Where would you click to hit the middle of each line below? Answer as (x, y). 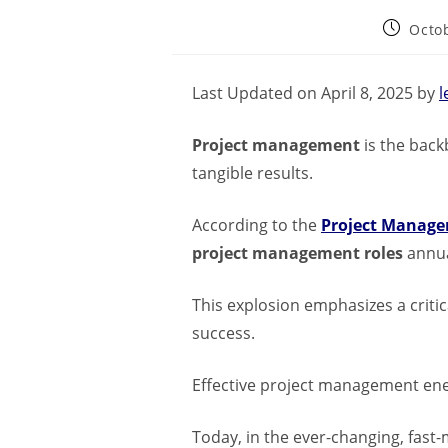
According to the (256, 225)
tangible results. (252, 173)
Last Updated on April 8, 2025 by (315, 93)
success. (223, 333)
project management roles (297, 253)
